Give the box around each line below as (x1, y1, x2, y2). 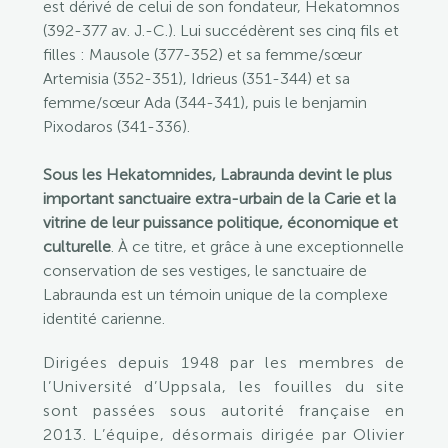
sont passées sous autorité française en (42, 400, 406, 420)
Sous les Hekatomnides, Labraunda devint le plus (42, 164, 392, 184)
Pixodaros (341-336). (42, 116, 190, 136)
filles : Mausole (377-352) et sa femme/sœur (42, 44, 362, 64)
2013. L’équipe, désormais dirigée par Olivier (42, 424, 406, 444)
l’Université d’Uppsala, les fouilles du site (42, 376, 406, 396)
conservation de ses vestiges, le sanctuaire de (42, 260, 367, 280)
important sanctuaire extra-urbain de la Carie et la (42, 188, 396, 208)
